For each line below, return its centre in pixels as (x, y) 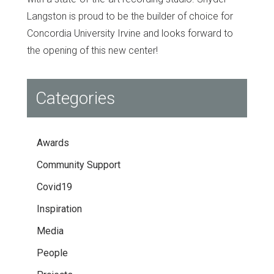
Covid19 (54, 187)
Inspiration (59, 209)
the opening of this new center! (92, 51)
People (52, 253)
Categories (75, 98)
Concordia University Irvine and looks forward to (130, 34)
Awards (53, 143)
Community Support (79, 165)
